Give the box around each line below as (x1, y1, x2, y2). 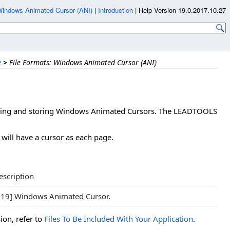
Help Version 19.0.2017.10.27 (139, 5, 226, 15)
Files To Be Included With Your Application (44, 214, 193, 224)
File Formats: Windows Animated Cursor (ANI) (9, 57, 157, 67)
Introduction (98, 5, 133, 15)
